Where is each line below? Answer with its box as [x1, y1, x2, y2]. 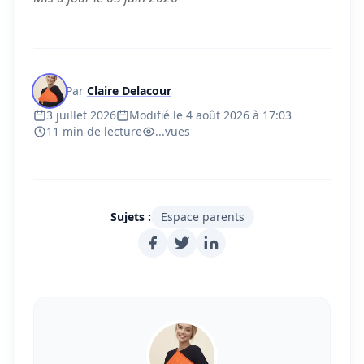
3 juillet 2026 [46, 107, 116, 123]
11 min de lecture [46, 123, 142, 139]
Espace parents [160, 209, 245, 224]
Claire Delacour [87, 83, 171, 98]
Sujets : [110, 209, 151, 224]
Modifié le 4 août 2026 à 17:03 [129, 107, 292, 123]
